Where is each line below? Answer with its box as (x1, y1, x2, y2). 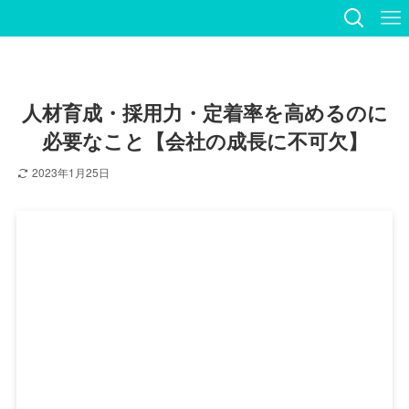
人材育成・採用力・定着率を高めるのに (21, 98, 388, 128)
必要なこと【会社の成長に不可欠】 (41, 126, 368, 156)
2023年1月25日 (31, 164, 110, 181)
